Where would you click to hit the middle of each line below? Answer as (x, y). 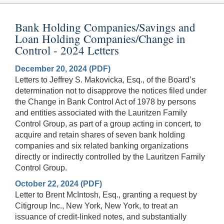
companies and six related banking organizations (102, 145)
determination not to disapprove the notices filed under (111, 90)
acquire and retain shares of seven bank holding (100, 134)
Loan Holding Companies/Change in (100, 38)
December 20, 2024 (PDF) (63, 68)
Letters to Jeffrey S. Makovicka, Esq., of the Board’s (105, 79)
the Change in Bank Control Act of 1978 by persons (105, 101)
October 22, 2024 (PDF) (58, 183)
